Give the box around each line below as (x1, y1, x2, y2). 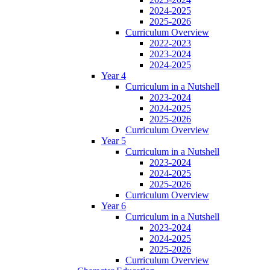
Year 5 (101, 136, 126, 146)
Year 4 (101, 71, 126, 81)
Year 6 (101, 201, 126, 212)
